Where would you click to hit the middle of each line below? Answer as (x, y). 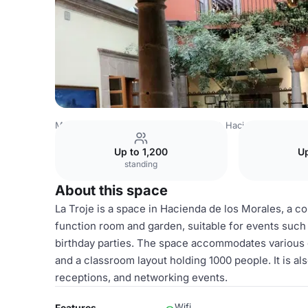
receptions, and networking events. (141, 277)
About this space (111, 190)
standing (141, 164)
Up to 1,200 (141, 152)
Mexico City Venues (173, 125)
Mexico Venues (88, 125)
